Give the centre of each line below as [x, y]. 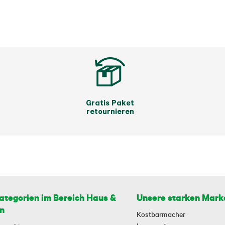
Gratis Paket [110, 102]
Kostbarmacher [161, 214]
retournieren [110, 111]
